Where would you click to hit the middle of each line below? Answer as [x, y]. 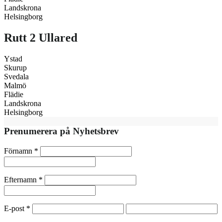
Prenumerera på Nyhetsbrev [61, 131]
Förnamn [19, 151]
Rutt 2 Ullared [41, 37]
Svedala [16, 76]
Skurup [15, 67]
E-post [15, 209]
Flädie [14, 94]
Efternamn [21, 180]
